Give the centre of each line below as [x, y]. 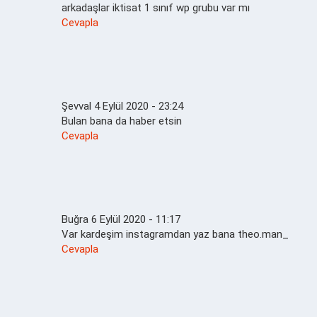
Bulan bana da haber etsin [122, 121]
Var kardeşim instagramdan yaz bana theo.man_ [175, 234]
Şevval [76, 106]
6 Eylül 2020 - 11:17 [136, 219]
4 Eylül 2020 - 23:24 [139, 106]
